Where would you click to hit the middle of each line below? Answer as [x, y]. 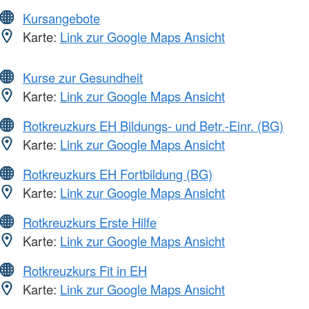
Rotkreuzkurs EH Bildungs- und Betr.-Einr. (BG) [153, 125]
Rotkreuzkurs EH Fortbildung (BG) [118, 173]
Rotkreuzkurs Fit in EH [85, 270]
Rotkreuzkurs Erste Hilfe [90, 222]
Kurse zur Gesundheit [83, 77]
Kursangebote [61, 18]
